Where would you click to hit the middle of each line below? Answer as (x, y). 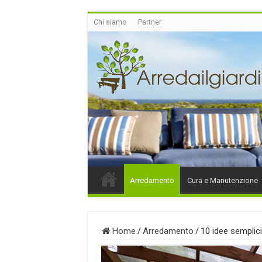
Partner (149, 22)
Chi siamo (110, 22)
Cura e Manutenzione (222, 180)
